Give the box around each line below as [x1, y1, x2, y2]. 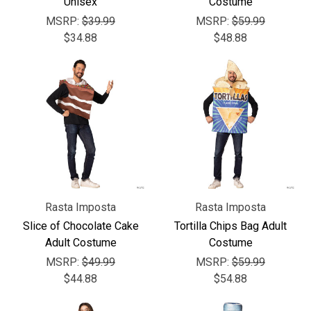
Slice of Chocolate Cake [22, 219, 139, 233]
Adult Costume [44, 236, 117, 249]
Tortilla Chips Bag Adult [174, 219, 287, 233]
